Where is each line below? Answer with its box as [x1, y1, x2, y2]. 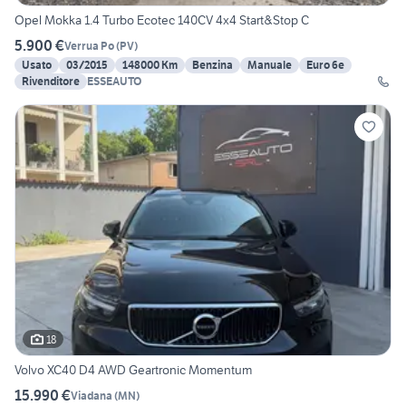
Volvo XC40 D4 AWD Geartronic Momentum [14, 362, 252, 379]
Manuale [247, 58, 292, 72]
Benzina [192, 58, 233, 72]
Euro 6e [306, 58, 344, 72]
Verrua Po [64, 38, 114, 53]
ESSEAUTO [87, 74, 141, 89]
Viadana [71, 388, 112, 402]
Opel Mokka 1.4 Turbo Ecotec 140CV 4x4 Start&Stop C [14, 12, 309, 29]
